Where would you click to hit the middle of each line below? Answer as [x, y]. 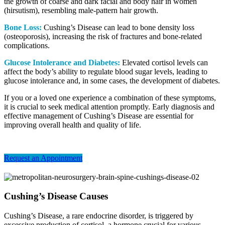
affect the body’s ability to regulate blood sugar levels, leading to [106, 71]
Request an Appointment [43, 158]
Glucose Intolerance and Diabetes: [62, 62]
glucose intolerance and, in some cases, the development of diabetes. [112, 80]
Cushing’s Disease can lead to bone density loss [118, 27]
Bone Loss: [23, 27]
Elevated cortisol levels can [164, 62]
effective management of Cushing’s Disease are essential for [99, 116]
